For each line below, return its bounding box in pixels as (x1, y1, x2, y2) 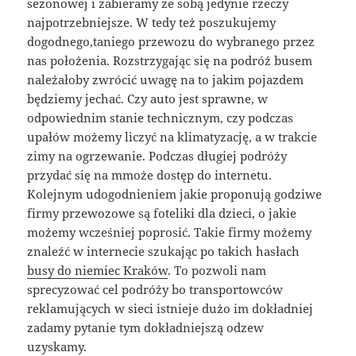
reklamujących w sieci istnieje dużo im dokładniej (27, 300, 317, 317)
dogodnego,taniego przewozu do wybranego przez (27, 33, 315, 50)
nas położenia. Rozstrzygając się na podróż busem (27, 52, 313, 69)
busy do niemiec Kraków (27, 262, 168, 279)
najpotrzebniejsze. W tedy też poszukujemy (27, 14, 277, 31)
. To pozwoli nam (168, 262, 267, 279)
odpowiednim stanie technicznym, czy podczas (27, 110, 294, 126)
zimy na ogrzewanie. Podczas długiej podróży (27, 148, 288, 164)
